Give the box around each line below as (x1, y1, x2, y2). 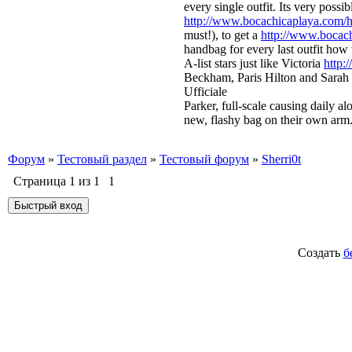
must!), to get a (184, 28, 261, 42)
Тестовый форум (159, 152, 249, 166)
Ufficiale (184, 85, 227, 98)
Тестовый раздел (57, 152, 147, 166)
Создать (297, 246, 343, 259)
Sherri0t (262, 152, 301, 166)
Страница (13, 174, 69, 188)
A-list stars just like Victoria (184, 57, 324, 70)
